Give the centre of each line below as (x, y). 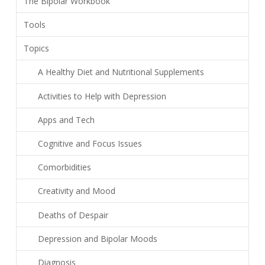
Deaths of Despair (73, 215)
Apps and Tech (66, 119)
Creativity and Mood (76, 191)
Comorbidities (64, 167)
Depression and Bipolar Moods (97, 238)
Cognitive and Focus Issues (90, 144)
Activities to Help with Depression (102, 96)
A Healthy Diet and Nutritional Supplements (121, 72)
